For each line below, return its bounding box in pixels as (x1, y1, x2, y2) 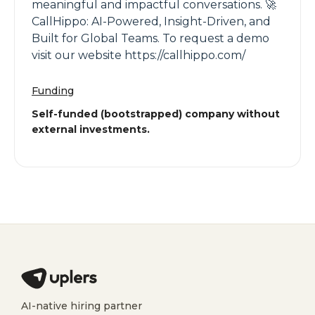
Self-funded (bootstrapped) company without (32, 108, 280, 120)
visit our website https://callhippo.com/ (32, 49, 245, 62)
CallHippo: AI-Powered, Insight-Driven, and (32, 15, 271, 28)
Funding (32, 84, 74, 97)
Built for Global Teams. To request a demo (32, 32, 269, 45)
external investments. (32, 123, 150, 136)
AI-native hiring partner (21, 300, 142, 312)
